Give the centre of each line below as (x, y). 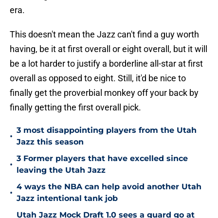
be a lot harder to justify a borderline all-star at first (106, 64)
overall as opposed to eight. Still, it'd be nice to (98, 78)
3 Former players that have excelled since (102, 159)
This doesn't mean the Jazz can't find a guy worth (104, 35)
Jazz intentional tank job (67, 199)
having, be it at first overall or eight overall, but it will (109, 49)
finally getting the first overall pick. (75, 108)
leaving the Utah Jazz (61, 170)
